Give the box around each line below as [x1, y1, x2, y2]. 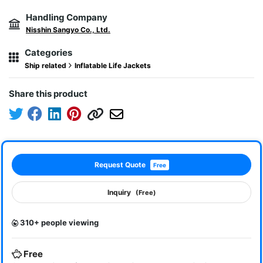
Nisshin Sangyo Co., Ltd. [26, 25, 110, 35]
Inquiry [107, 188, 131, 197]
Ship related [25, 61, 68, 70]
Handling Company [26, 12, 107, 23]
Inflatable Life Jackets [75, 61, 151, 70]
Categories [25, 47, 72, 59]
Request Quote [94, 160, 146, 170]
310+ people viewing [18, 218, 99, 228]
